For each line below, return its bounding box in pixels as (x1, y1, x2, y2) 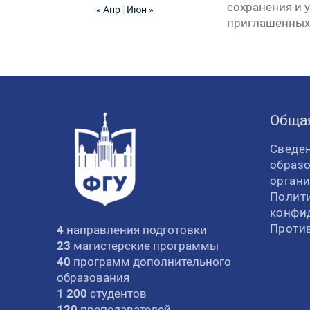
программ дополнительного (71, 255, 231, 268)
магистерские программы (71, 239, 219, 253)
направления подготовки (66, 223, 207, 237)
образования (57, 271, 129, 284)
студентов (87, 286, 147, 300)
